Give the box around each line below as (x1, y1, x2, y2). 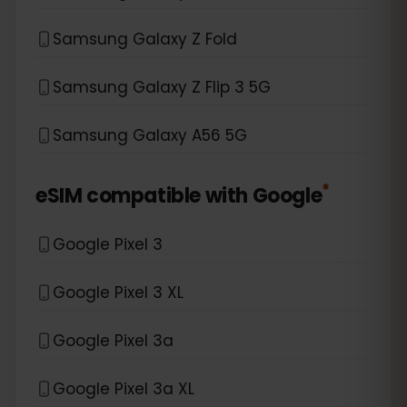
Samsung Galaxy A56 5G (53, 124, 247, 146)
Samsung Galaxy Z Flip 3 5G (53, 75, 271, 98)
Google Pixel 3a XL (53, 377, 194, 400)
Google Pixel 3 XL (53, 281, 184, 303)
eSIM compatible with (35, 182, 249, 210)
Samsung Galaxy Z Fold (53, 27, 237, 50)
